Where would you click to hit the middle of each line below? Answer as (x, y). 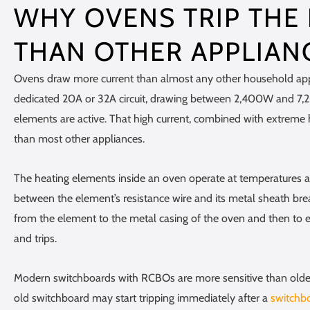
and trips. (35, 238)
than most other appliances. (79, 138)
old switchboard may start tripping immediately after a (142, 298)
